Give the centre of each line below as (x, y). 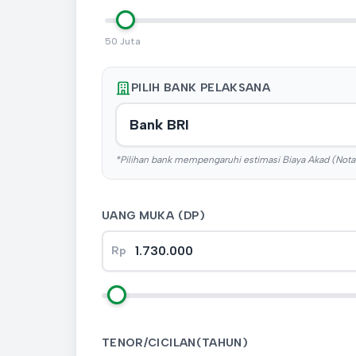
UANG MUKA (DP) (153, 216)
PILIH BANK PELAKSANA (201, 88)
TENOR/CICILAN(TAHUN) (175, 343)
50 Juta (123, 41)
